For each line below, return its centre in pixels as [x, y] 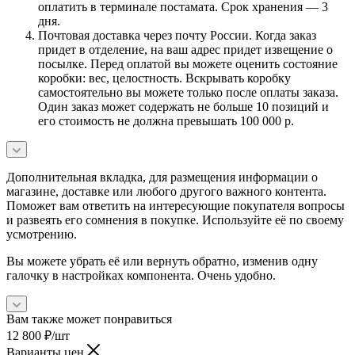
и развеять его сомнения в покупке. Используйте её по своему [175, 219]
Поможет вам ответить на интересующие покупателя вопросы [176, 205]
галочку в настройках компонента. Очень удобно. [141, 275]
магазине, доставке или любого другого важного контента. [166, 191]
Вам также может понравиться [89, 319]
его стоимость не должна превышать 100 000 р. [166, 120]
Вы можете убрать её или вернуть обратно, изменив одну [162, 261]
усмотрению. [42, 234]
